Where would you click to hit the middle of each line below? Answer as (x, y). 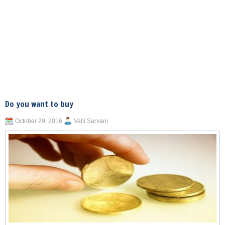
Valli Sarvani (91, 121)
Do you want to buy (39, 104)
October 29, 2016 (39, 121)
